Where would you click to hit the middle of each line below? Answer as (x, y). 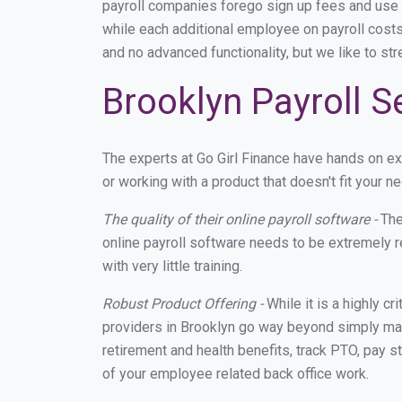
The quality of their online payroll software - (240, 219)
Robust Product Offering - (183, 304)
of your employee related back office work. (236, 374)
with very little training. (172, 266)
